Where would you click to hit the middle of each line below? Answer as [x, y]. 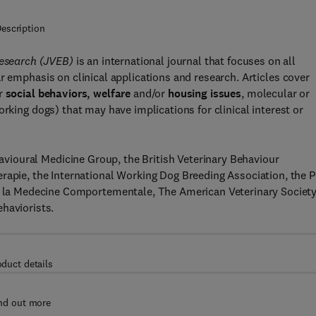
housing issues [205, 93]
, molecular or [276, 93]
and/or [150, 93]
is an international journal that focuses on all [186, 61]
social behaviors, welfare [68, 93]
